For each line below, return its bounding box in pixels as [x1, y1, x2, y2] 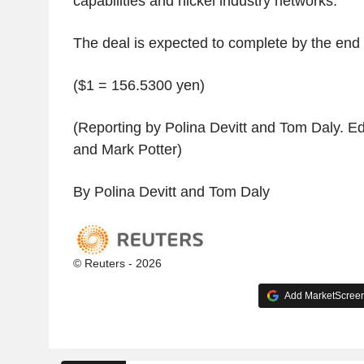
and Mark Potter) [72, 141, 182, 158]
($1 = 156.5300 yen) [72, 77, 205, 94]
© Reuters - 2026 [72, 257, 162, 271]
